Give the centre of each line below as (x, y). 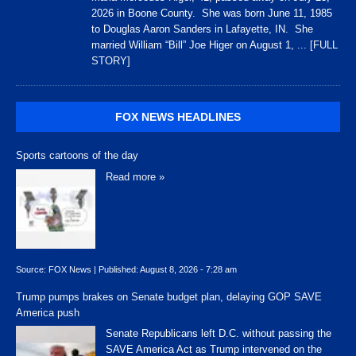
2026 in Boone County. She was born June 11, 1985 (212, 14)
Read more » (135, 176)
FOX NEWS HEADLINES (178, 117)
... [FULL (317, 45)
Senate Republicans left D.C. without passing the (219, 334)
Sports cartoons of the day (77, 156)
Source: (32, 270)
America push (48, 312)
